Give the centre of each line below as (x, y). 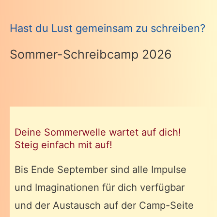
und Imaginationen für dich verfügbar (100, 187)
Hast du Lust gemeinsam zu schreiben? (108, 28)
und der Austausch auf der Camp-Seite (104, 205)
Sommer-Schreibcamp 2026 (91, 54)
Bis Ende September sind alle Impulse (101, 169)
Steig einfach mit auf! (63, 145)
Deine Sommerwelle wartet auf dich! (98, 132)
